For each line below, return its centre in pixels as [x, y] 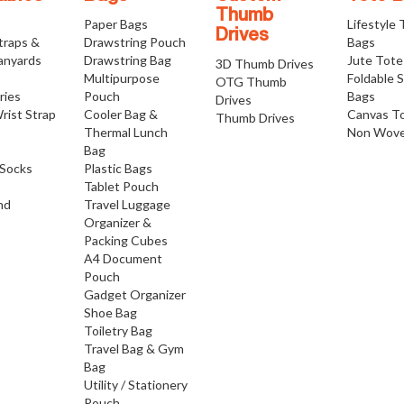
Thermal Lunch [125, 133]
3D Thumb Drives [264, 64]
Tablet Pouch [121, 187]
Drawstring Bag [127, 60]
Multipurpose [121, 78]
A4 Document [123, 259]
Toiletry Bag [118, 331]
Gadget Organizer [134, 295]
